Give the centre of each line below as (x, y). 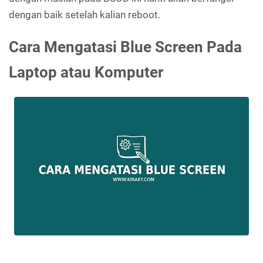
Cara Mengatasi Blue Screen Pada (125, 47)
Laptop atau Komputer (86, 72)
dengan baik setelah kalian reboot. (85, 14)
